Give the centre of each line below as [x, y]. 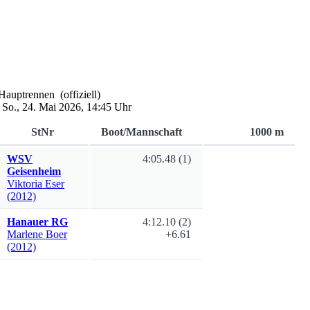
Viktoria [25, 184]
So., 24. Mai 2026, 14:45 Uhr [67, 107]
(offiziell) [81, 94]
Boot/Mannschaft [142, 132]
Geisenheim [34, 171]
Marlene [25, 234]
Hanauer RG [38, 222]
